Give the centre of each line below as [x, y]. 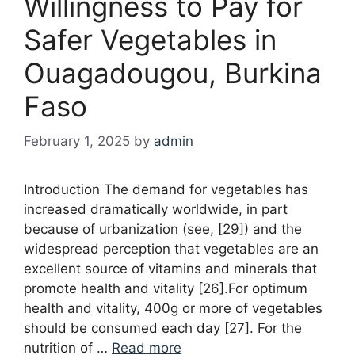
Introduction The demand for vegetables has [166, 190]
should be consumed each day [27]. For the [163, 328]
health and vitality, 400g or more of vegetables [173, 309]
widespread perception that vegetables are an [171, 249]
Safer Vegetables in [150, 39]
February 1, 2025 [77, 141]
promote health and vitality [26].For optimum [166, 289]
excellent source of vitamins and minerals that [170, 269]
